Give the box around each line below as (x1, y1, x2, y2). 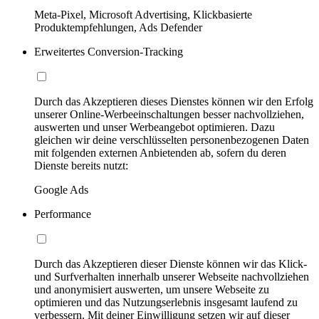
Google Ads (34, 183, 88, 196)
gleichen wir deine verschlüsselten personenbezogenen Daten (34, 133, 309, 146)
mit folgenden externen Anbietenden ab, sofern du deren (34, 146, 286, 159)
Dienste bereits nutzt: (34, 159, 128, 172)
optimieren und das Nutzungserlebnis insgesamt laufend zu (34, 296, 298, 308)
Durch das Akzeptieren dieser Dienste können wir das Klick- (34, 257, 307, 270)
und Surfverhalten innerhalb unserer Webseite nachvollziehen (34, 270, 309, 283)
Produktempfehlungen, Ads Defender (34, 21, 202, 33)
